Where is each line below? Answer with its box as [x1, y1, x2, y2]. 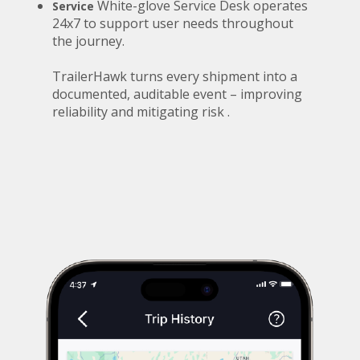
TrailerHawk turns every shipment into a [52, 67, 297, 85]
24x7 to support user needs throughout [52, 14, 293, 32]
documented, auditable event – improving [52, 84, 302, 103]
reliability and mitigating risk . [52, 102, 230, 121]
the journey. [52, 31, 125, 50]
